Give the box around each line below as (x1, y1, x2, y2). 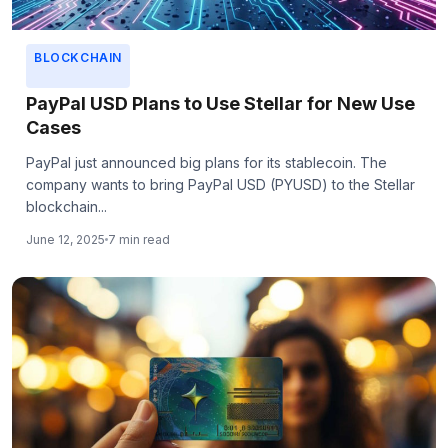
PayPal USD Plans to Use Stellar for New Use (26, 93, 415, 115)
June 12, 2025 (26, 232, 105, 248)
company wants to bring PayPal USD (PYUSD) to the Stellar (26, 176, 415, 194)
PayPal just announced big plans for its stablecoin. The (26, 154, 387, 172)
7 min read (108, 232, 170, 248)
